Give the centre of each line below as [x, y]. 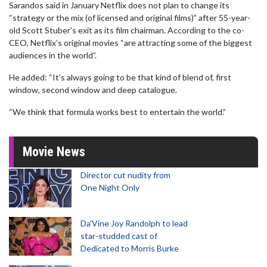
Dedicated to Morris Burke [130, 248]
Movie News [54, 152]
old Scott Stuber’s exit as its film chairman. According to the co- [127, 30]
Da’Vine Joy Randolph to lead [134, 223]
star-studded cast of [119, 236]
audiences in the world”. [53, 55]
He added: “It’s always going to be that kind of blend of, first [120, 77]
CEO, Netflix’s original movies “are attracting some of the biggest [131, 43]
